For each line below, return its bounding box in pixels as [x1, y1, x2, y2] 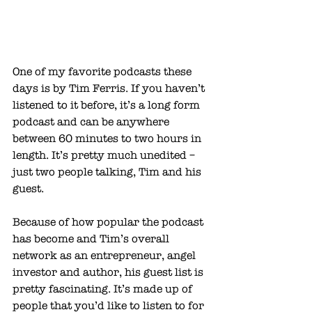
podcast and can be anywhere [13, 116, 172, 129]
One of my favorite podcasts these [13, 65, 194, 79]
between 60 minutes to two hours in [13, 132, 204, 146]
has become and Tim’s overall [13, 233, 172, 246]
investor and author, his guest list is [13, 266, 206, 279]
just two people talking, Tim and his [13, 166, 204, 179]
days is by [13, 82, 69, 95]
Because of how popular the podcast [13, 216, 206, 229]
